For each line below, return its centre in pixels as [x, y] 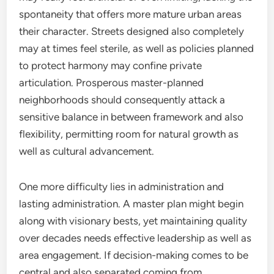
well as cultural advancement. [87, 151]
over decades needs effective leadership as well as [135, 238]
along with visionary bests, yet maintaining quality [133, 221]
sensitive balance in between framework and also [131, 117]
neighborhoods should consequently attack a [122, 100]
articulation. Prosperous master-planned [112, 83]
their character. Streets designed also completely [132, 31]
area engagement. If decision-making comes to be [134, 255]
